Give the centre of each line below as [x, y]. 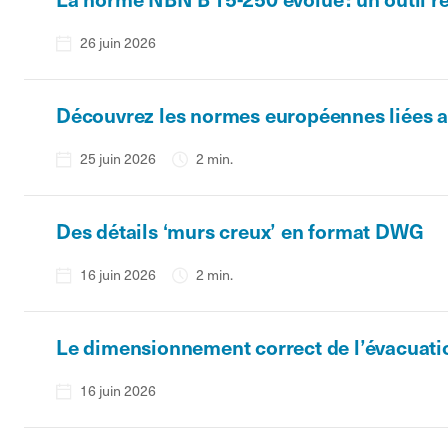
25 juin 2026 [118, 158]
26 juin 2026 [118, 42]
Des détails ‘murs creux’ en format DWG [240, 231]
